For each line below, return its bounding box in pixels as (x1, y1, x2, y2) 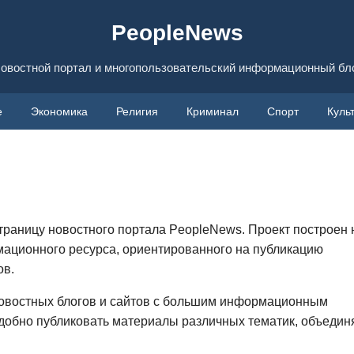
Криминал (186, 105, 239, 118)
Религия (116, 105, 158, 118)
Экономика (31, 105, 88, 118)
